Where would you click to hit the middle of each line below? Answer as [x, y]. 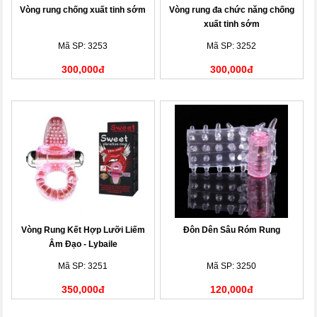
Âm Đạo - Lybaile [83, 244]
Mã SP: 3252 [232, 46]
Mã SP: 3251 [83, 266]
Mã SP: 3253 [83, 46]
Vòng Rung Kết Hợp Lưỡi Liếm [83, 230]
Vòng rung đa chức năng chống [231, 10]
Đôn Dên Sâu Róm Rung [231, 230]
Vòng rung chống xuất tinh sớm [83, 10]
